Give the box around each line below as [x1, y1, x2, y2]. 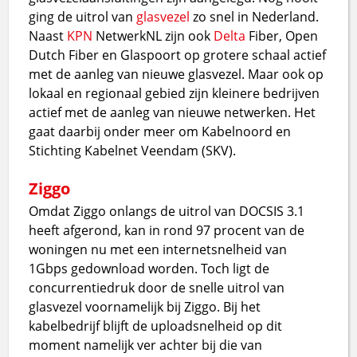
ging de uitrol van [29, 7, 137, 25]
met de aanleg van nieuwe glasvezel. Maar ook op [29, 65, 324, 83]
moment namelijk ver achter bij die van [29, 335, 263, 354]
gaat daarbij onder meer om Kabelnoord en [29, 122, 292, 140]
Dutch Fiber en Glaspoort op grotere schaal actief [29, 45, 327, 64]
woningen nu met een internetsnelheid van [29, 240, 288, 258]
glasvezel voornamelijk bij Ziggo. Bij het [29, 297, 261, 316]
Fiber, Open [245, 26, 319, 45]
